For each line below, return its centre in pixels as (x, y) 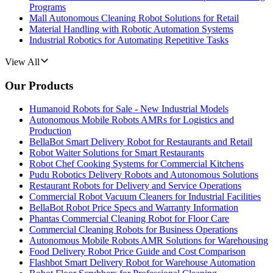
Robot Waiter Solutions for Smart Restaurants (117, 153)
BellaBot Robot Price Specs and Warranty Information (134, 208)
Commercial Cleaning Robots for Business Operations (133, 230)
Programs (48, 7)
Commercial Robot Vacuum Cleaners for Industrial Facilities (145, 197)
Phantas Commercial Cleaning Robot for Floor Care (129, 219)
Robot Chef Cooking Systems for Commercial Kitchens (136, 164)
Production (50, 131)
